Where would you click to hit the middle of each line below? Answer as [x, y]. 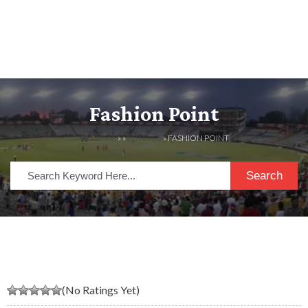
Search [264, 175]
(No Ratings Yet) [101, 289]
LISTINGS [144, 138]
